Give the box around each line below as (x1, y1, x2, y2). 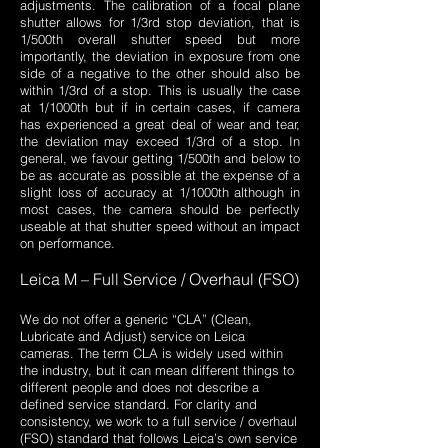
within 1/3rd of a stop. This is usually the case (20, 82, 300, 99)
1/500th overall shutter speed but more (20, 31, 300, 48)
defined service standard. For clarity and (20, 396, 257, 413)
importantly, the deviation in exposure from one (20, 48, 300, 65)
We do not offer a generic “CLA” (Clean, (20, 311, 252, 328)
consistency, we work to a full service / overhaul (20, 413, 297, 430)
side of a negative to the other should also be (20, 65, 300, 82)
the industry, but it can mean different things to (20, 362, 294, 379)
